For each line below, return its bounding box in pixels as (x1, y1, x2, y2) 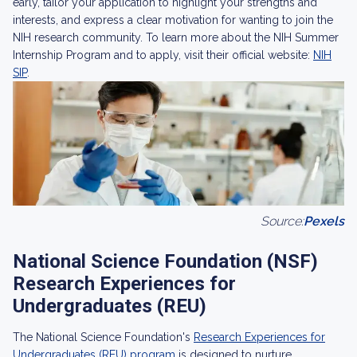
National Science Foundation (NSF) (13, 250, 318, 273)
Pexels (304, 214, 344, 229)
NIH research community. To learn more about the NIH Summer (13, 31, 339, 44)
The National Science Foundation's (13, 331, 194, 343)
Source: (261, 214, 304, 229)
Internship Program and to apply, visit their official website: (13, 49, 313, 61)
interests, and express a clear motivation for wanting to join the (13, 14, 333, 26)
